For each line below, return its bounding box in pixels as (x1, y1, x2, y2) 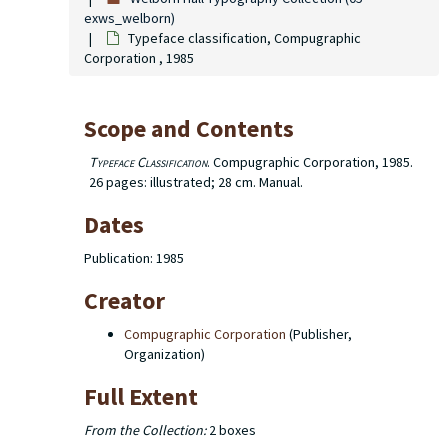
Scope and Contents (84, 113, 294, 144)
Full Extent (84, 381, 198, 412)
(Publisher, (286, 325, 352, 343)
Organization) (124, 345, 205, 363)
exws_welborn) (84, 9, 175, 27)
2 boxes (206, 421, 256, 439)
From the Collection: (84, 421, 206, 439)
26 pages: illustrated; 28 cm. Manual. (89, 173, 303, 191)
